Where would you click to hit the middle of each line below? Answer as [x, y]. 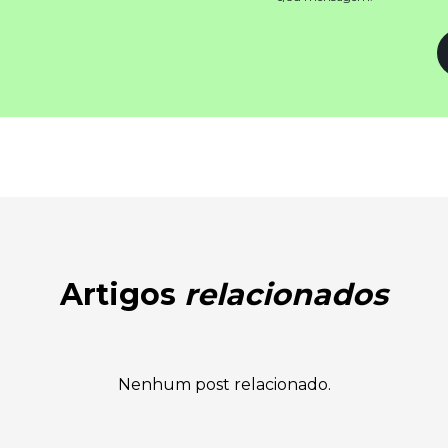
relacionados [286, 294]
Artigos [122, 294]
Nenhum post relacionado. [224, 384]
